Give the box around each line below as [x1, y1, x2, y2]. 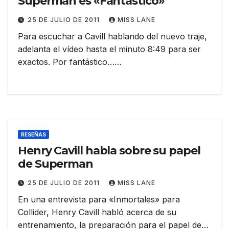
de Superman [18, 157, 93, 171]
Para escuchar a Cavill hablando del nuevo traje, [18, 31, 207, 42]
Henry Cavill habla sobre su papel [18, 144, 200, 158]
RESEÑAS [21, 131, 46, 138]
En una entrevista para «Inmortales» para [18, 194, 180, 205]
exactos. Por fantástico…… [18, 57, 122, 67]
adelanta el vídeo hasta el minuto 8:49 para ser [18, 44, 201, 55]
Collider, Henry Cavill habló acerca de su [18, 207, 176, 218]
